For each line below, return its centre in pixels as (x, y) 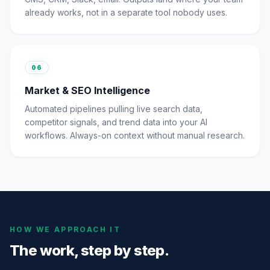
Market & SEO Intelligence (87, 90)
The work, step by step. (89, 250)
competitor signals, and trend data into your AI (116, 122)
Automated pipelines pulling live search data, (114, 109)
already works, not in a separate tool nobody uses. (126, 12)
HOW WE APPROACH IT (65, 229)
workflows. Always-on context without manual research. (135, 135)
